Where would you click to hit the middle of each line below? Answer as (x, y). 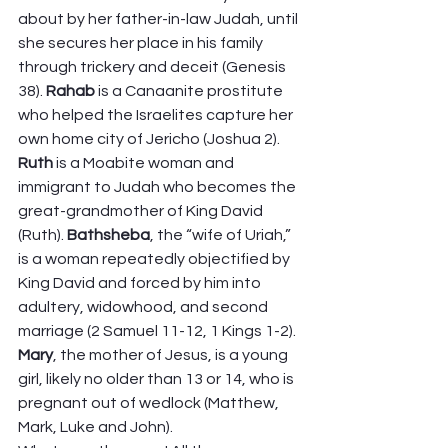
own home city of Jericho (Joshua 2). (150, 139)
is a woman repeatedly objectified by (155, 259)
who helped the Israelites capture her (157, 115)
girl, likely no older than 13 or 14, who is (157, 379)
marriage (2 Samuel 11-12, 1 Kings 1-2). (158, 331)
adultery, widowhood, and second (144, 307)
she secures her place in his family (142, 43)
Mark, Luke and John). (98, 427)
